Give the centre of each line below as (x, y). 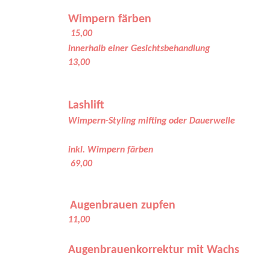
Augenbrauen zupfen (123, 206)
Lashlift (88, 105)
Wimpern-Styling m (107, 121)
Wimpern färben (114, 19)
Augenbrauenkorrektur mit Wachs (154, 250)
